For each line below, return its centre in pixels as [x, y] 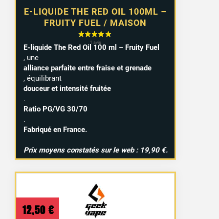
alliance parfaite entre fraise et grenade [87, 68]
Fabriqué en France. [55, 129]
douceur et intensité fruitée [67, 88]
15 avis [156, 120]
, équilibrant [42, 78]
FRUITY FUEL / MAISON [96, 22]
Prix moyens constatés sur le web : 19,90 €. [95, 150]
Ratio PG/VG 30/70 [55, 109]
